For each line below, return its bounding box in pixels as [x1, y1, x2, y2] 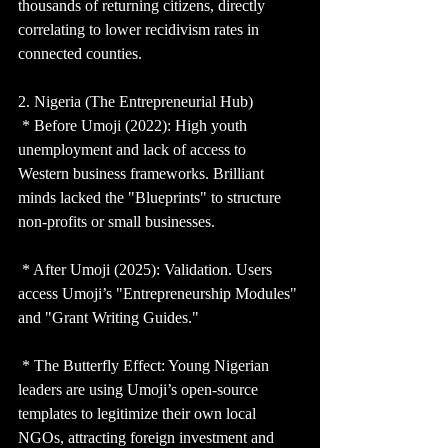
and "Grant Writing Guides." [18, 309, 199, 327]
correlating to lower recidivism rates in [18, 21, 263, 39]
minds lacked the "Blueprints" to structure [18, 189, 285, 207]
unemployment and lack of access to [18, 141, 250, 159]
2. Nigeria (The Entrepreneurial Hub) [18, 93, 253, 111]
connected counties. [18, 45, 142, 63]
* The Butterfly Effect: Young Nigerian [18, 357, 273, 375]
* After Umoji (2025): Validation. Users [18, 261, 276, 279]
